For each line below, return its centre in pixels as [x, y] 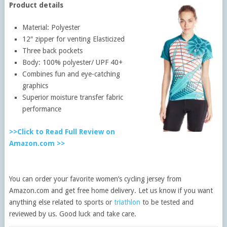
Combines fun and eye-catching [71, 74]
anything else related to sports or [61, 202]
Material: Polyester [51, 27]
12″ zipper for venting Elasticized [74, 39]
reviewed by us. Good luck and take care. [72, 214]
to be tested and [167, 202]
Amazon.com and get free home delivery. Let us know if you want [111, 190]
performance [42, 109]
